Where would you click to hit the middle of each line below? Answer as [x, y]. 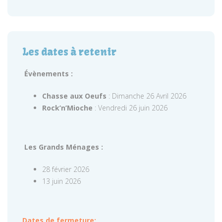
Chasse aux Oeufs [74, 96]
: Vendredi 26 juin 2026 [130, 108]
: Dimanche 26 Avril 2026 [146, 96]
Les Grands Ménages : [64, 147]
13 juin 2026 [61, 181]
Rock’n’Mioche [67, 108]
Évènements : [49, 74]
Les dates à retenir [69, 52]
